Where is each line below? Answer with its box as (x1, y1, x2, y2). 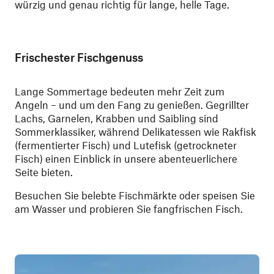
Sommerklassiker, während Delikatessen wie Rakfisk (15, 125, 256, 138)
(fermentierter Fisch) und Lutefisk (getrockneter (15, 139, 237, 152)
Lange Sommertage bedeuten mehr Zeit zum (15, 85, 224, 98)
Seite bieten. (15, 166, 73, 179)
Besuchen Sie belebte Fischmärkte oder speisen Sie (15, 189, 255, 202)
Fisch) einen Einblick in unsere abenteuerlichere (15, 152, 237, 165)
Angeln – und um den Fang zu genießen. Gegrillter (15, 98, 249, 111)
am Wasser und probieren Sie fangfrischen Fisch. (15, 202, 243, 215)
